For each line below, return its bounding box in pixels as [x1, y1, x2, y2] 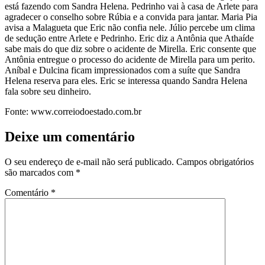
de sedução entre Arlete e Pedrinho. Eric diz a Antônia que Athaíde [5, 33, 254, 43]
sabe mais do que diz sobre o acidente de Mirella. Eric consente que [5, 43, 256, 54]
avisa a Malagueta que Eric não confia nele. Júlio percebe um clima [5, 22, 255, 33]
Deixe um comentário [5, 128, 135, 144]
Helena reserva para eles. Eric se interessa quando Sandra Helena [5, 75, 247, 86]
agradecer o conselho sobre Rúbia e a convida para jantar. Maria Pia [5, 11, 257, 22]
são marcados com [5, 167, 76, 177]
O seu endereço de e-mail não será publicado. [5, 156, 174, 167]
